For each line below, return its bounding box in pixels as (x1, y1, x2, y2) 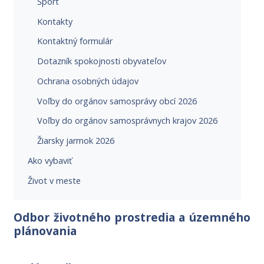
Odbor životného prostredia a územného (14, 209, 250, 225)
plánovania (14, 222, 77, 239)
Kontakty (37, 15, 73, 27)
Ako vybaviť (28, 155, 72, 167)
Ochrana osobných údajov (37, 75, 139, 87)
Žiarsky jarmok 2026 (37, 135, 115, 147)
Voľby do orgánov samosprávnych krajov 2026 (37, 115, 218, 127)
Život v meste (28, 174, 81, 186)
